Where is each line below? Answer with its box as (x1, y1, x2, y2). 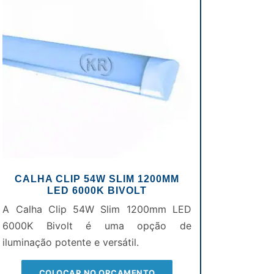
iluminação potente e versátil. (2, 236, 139, 249)
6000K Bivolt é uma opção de (2, 220, 191, 232)
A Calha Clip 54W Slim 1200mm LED (2, 203, 191, 216)
